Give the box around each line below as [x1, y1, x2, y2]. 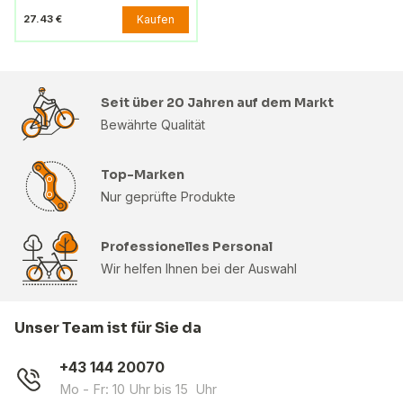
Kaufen [137, 12, 175, 26]
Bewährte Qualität [101, 116, 205, 132]
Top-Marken [101, 166, 184, 183]
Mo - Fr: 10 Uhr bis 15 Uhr [59, 381, 217, 397]
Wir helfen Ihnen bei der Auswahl [101, 260, 297, 276]
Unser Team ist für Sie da [14, 318, 201, 337]
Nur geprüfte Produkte [101, 188, 236, 204]
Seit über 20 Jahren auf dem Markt [101, 94, 334, 111]
